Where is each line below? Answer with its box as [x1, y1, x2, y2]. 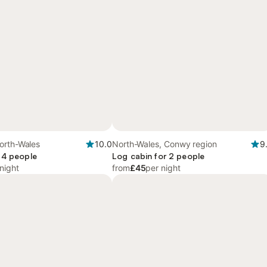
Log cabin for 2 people [112, 151, 205, 161]
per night [145, 163, 181, 173]
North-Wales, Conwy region [112, 139, 218, 149]
